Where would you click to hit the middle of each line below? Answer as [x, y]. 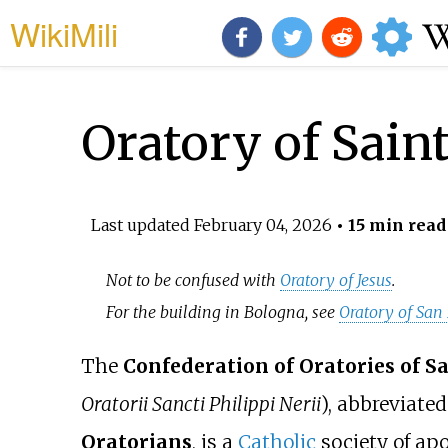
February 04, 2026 [262, 224]
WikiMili [64, 33]
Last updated [142, 224]
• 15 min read [388, 224]
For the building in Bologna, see [223, 312]
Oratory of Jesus [336, 280]
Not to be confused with [193, 280]
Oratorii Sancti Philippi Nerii [200, 404]
